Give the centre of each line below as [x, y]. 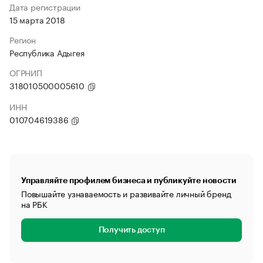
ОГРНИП [26, 72]
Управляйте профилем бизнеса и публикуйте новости [129, 180]
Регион [23, 39]
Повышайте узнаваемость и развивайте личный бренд [126, 193]
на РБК [34, 204]
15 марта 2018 [37, 19]
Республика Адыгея [47, 52]
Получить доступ [131, 230]
